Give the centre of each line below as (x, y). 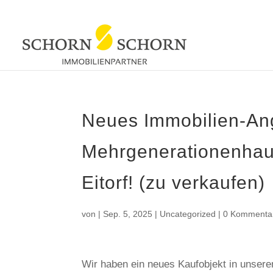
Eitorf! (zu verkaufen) (174, 183)
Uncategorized (188, 214)
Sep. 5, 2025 (128, 214)
